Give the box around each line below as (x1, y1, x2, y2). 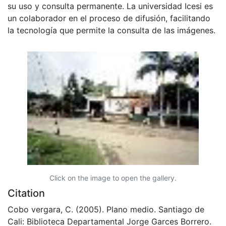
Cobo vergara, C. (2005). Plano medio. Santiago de (8, 204, 204, 214)
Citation (8, 187, 45, 199)
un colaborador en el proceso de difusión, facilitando (8, 13, 210, 23)
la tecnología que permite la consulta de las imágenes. (8, 25, 215, 35)
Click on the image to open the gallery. (49, 173, 177, 182)
